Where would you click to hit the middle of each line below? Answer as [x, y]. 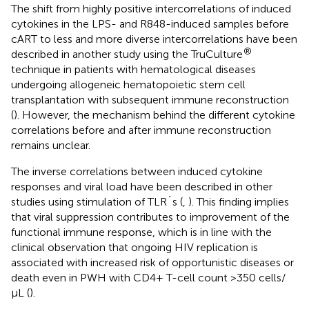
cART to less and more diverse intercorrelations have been [154, 39]
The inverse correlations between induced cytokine [137, 171]
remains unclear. [51, 145]
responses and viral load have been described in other [142, 186]
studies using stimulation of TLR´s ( [97, 201]
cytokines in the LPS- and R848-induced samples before [150, 23]
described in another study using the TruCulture [127, 54]
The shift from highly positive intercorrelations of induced [151, 8]
